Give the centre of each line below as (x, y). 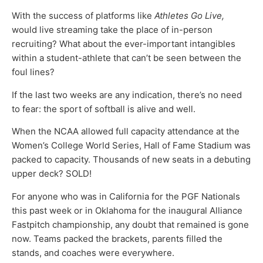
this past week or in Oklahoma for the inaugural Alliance (127, 210)
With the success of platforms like (83, 16)
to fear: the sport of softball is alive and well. (104, 109)
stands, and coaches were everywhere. (93, 252)
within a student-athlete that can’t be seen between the (127, 58)
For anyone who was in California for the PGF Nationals (126, 196)
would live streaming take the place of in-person (112, 30)
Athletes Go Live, (189, 16)
